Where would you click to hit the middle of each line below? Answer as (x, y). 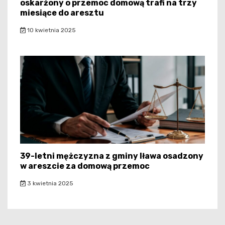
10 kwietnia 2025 (50, 30)
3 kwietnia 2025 (49, 184)
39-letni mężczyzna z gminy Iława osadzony (112, 156)
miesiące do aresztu (62, 13)
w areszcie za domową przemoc (85, 166)
